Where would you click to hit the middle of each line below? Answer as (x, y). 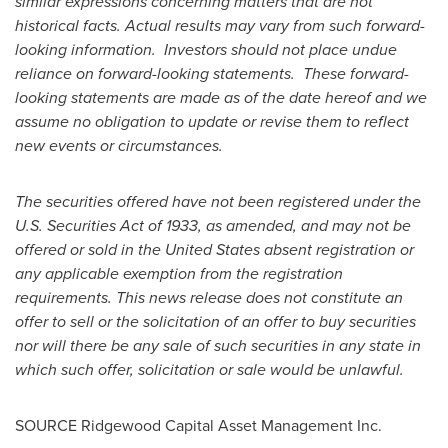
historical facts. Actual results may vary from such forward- (220, 25)
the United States (199, 249)
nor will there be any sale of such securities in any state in (218, 345)
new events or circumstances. (119, 145)
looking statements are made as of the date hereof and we (221, 97)
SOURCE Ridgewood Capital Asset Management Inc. (198, 425)
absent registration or (337, 249)
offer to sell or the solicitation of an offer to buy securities (215, 321)
